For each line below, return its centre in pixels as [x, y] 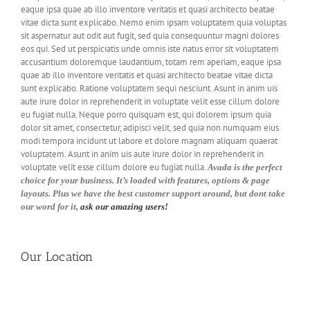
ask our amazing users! [124, 207]
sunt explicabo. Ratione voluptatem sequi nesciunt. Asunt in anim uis [149, 88]
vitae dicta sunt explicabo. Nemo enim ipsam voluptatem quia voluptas [153, 22]
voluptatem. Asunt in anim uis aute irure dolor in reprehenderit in [142, 154]
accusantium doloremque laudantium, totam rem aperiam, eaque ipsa [151, 62]
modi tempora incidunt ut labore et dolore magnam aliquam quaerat [149, 141]
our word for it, [50, 207]
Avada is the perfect [245, 167]
